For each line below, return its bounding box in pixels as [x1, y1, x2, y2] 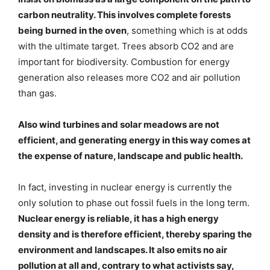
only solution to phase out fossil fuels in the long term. [18, 196, 250, 209]
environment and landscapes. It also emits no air [18, 243, 227, 256]
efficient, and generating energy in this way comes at [18, 134, 251, 146]
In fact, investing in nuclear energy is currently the [18, 181, 232, 193]
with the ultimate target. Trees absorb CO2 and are [18, 40, 234, 52]
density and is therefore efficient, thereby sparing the [18, 228, 252, 240]
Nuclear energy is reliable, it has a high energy [18, 212, 219, 224]
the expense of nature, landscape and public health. [18, 149, 243, 162]
